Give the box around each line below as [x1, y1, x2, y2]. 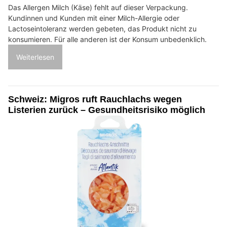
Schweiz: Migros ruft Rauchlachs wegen [8, 94, 182, 104]
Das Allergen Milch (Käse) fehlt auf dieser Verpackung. [8, 3, 188, 12]
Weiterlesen [16, 52, 54, 61]
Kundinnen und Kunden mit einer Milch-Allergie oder [8, 13, 179, 22]
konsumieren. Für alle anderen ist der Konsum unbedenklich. [8, 34, 207, 44]
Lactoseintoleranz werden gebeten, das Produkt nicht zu [8, 24, 197, 33]
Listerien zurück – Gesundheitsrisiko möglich [8, 104, 205, 115]
